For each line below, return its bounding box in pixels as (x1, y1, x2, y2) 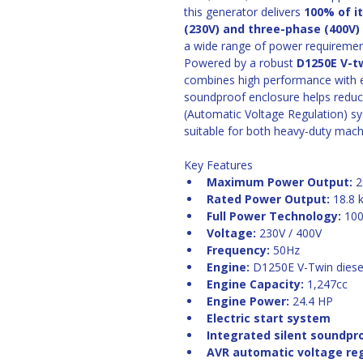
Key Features (184, 157, 253, 173)
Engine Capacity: (207, 276, 304, 292)
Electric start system (207, 310, 331, 326)
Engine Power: (207, 293, 289, 309)
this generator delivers (184, 4, 304, 19)
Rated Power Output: (207, 191, 330, 207)
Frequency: (207, 242, 270, 258)
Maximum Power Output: (207, 174, 352, 190)
